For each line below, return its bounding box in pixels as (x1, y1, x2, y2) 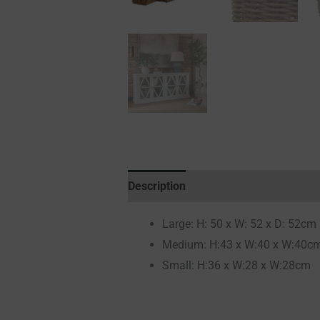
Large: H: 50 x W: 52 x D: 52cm (161, 217, 316, 231)
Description (127, 179, 186, 194)
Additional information (199, 179, 315, 194)
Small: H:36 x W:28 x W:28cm (161, 259, 311, 273)
